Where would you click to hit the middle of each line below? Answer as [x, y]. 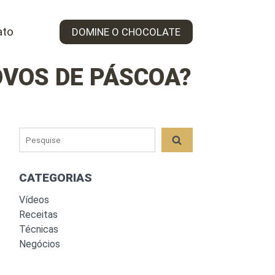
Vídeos [34, 200]
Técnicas [39, 230]
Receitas [39, 215]
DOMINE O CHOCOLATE [126, 32]
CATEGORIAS [56, 178]
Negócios [40, 244]
